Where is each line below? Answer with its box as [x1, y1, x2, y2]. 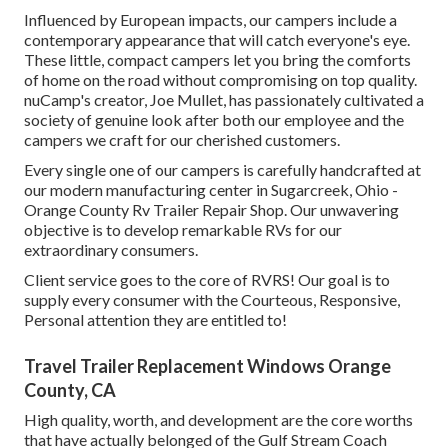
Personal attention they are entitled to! [24, 310, 287, 330]
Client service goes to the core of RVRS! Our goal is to [24, 270, 390, 290]
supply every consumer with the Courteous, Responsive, [24, 290, 400, 310]
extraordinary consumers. [24, 240, 198, 260]
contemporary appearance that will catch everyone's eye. [24, 30, 410, 50]
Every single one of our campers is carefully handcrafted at [24, 160, 421, 180]
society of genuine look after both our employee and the [24, 110, 404, 130]
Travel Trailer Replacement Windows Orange [24, 355, 391, 378]
